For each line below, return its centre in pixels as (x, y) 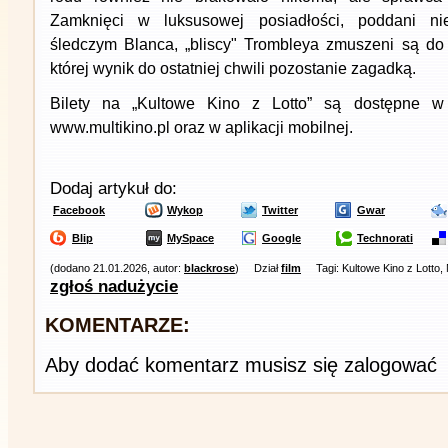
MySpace (190, 238)
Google (281, 238)
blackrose (209, 268)
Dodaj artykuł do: (113, 188)
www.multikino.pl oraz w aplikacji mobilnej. (201, 127)
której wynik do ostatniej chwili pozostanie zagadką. (233, 68)
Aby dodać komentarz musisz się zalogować (241, 365)
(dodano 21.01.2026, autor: (117, 268)
